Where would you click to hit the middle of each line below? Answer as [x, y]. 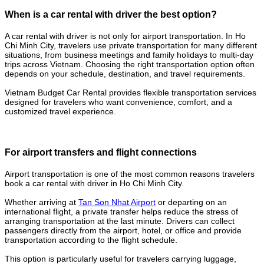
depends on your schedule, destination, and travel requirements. [125, 74]
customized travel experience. [60, 112]
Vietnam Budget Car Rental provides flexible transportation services [131, 93]
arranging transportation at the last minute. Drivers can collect [120, 221]
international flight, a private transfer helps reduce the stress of [121, 211]
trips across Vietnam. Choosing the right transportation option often [130, 65]
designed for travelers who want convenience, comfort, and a [118, 102]
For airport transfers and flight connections [101, 153]
